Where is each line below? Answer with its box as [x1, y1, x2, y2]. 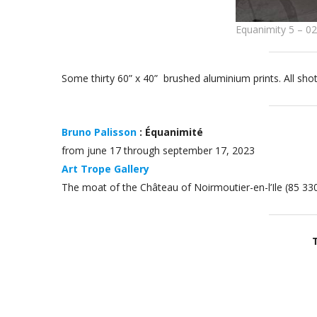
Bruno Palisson [62, 125, 137, 139]
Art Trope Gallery [62, 162, 149, 176]
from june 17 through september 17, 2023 [62, 144, 255, 158]
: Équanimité [137, 125, 203, 139]
